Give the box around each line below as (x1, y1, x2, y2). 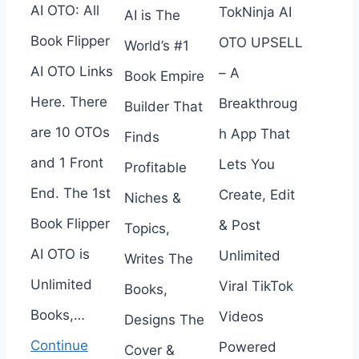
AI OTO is (30, 245, 90, 262)
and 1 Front (30, 154, 103, 171)
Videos (218, 308, 264, 325)
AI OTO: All (30, 2, 99, 18)
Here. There (30, 93, 107, 110)
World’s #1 (124, 37, 190, 54)
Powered (218, 338, 276, 355)
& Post (218, 216, 260, 233)
